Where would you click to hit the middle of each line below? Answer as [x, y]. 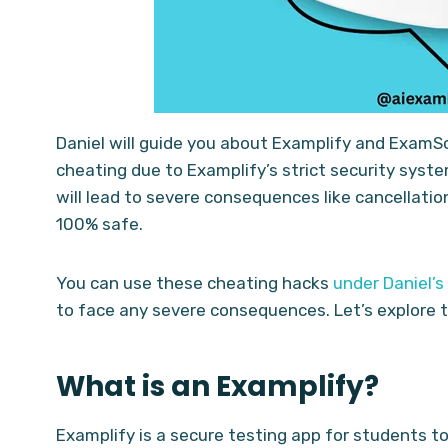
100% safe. [99, 223]
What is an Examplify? [217, 386]
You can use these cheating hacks [194, 282]
